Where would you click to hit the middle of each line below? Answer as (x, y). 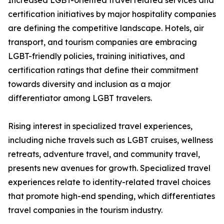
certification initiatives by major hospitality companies (112, 14)
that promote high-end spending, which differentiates (111, 196)
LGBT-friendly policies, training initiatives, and (96, 56)
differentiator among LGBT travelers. (80, 98)
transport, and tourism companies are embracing (102, 42)
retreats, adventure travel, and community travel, (104, 154)
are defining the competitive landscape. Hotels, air (106, 28)
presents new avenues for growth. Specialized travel (109, 168)
